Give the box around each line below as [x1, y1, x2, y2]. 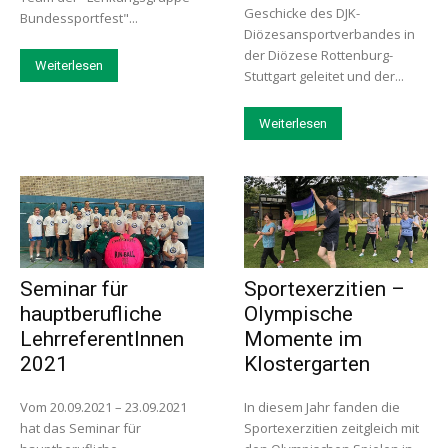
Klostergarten [244, 352, 370, 377]
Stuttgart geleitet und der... [244, 67, 404, 86]
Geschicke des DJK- [244, 4, 360, 23]
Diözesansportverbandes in [244, 25, 415, 44]
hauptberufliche [20, 302, 162, 327]
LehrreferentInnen [20, 327, 184, 352]
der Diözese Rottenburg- [244, 46, 393, 65]
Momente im [244, 327, 362, 352]
